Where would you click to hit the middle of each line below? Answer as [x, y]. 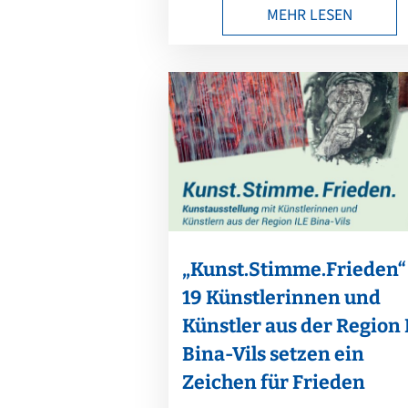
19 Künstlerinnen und [282, 297]
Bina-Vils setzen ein [274, 354]
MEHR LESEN [310, 15]
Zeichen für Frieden [274, 382]
